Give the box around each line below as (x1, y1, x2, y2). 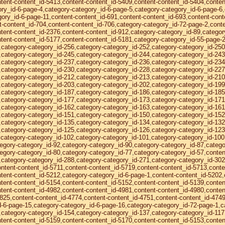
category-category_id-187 (1, 88, 74, 96)
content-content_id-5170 (62, 216, 132, 224)
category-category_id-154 (1, 209, 74, 216)
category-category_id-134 (76, 119, 150, 126)
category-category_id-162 (1, 103, 74, 111)
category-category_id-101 (76, 134, 149, 141)
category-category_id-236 (76, 58, 150, 66)
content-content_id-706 (48, 21, 115, 28)
